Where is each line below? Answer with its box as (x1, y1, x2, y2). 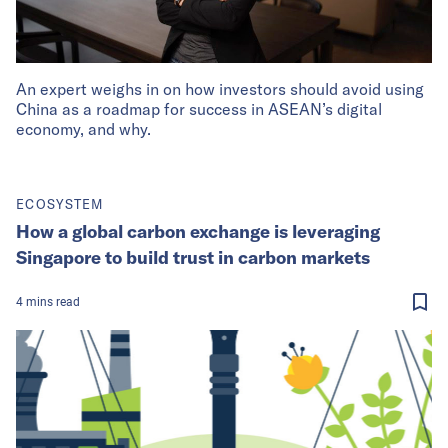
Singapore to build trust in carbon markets (16, 245, 370, 269)
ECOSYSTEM (16, 195, 104, 212)
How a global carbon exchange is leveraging (16, 219, 380, 243)
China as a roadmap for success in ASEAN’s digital (16, 98, 382, 119)
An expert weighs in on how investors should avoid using (16, 78, 424, 99)
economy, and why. (16, 118, 151, 139)
